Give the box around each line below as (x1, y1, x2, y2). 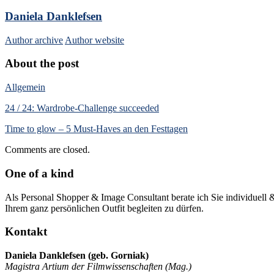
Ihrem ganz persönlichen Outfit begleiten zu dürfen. (5, 202, 204, 213)
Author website (65, 34, 124, 45)
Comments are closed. (5, 144, 90, 155)
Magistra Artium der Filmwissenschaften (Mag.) (5, 261, 191, 272)
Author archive (5, 34, 63, 45)
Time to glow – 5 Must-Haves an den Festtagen (5, 124, 188, 135)
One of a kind (5, 166, 74, 180)
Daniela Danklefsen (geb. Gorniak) (5, 250, 149, 261)
